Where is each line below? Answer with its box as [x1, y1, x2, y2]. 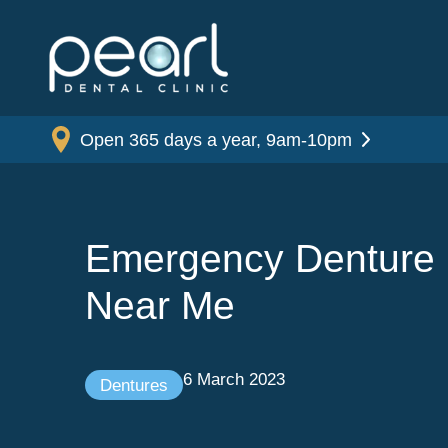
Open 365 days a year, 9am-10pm [80, 128, 353, 150]
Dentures [99, 375, 168, 396]
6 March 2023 [182, 369, 285, 390]
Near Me [84, 283, 235, 328]
